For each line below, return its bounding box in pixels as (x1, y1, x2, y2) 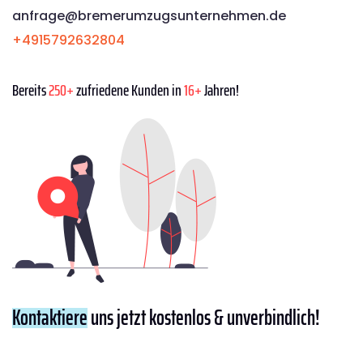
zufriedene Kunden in (74, 77, 184, 104)
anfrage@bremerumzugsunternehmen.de (12, 6, 286, 26)
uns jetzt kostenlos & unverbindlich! (88, 301, 320, 335)
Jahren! (202, 77, 239, 104)
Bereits (12, 77, 49, 104)
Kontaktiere (12, 301, 88, 335)
